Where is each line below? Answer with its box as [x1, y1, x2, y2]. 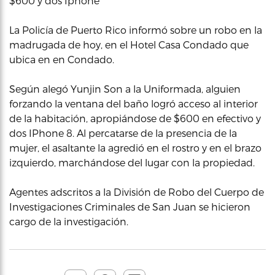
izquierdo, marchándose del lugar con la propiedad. [9, 157, 255, 168]
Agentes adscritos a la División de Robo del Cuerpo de [9, 186, 264, 198]
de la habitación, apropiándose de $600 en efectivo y [9, 112, 261, 124]
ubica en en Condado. [9, 53, 114, 65]
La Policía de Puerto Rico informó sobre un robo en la [9, 24, 262, 36]
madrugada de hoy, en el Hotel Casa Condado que [9, 39, 249, 50]
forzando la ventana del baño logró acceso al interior [9, 98, 258, 109]
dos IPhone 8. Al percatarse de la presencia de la [9, 127, 237, 139]
